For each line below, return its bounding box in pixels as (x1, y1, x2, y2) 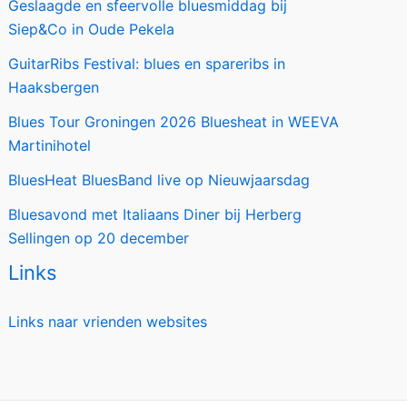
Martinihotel (8, 136, 92, 154)
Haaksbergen (8, 78, 100, 96)
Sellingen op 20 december (8, 229, 190, 247)
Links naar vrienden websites (8, 313, 208, 331)
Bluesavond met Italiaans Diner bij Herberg (8, 205, 303, 223)
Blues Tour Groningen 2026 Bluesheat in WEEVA (8, 113, 340, 131)
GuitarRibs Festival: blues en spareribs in (8, 55, 286, 73)
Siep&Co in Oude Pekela (8, 20, 175, 38)
